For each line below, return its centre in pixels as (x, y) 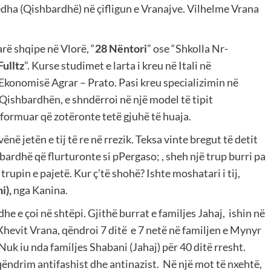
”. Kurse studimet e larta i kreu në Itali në (118, 66)
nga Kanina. (40, 190)
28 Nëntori (121, 49)
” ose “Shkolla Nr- (188, 49)
